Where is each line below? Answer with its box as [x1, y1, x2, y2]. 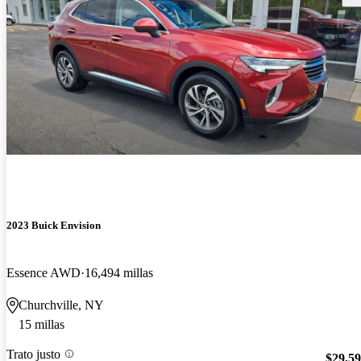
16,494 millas [85, 265, 153, 280]
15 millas [19, 317, 64, 331]
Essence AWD [6, 265, 81, 280]
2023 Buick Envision [6, 218, 101, 231]
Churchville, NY [19, 297, 104, 312]
